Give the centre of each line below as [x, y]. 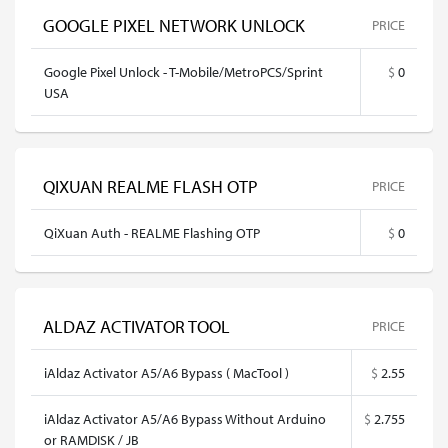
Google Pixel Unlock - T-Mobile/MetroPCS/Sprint [183, 71]
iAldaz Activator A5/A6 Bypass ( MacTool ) [166, 372]
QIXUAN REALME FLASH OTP [150, 186]
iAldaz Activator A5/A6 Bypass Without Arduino [185, 418]
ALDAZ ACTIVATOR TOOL [136, 326]
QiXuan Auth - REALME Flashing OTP [152, 232]
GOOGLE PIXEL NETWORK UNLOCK [174, 25]
